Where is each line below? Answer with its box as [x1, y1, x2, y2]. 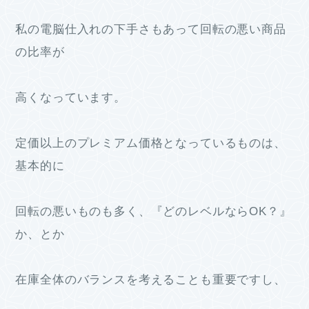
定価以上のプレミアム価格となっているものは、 [15, 137, 286, 150]
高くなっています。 [15, 91, 126, 105]
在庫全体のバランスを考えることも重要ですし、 [15, 273, 286, 287]
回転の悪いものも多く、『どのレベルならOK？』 [15, 205, 292, 219]
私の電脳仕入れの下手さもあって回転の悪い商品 [15, 23, 286, 37]
